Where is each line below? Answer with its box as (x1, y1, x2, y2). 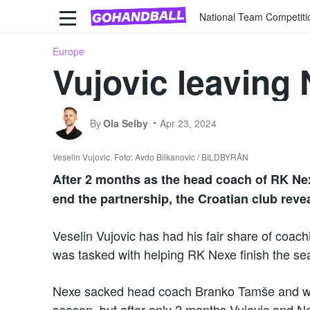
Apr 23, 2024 (160, 116, 217, 130)
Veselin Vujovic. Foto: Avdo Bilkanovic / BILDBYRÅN (53, 150, 248, 163)
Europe (53, 44, 84, 58)
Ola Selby (103, 116, 148, 130)
